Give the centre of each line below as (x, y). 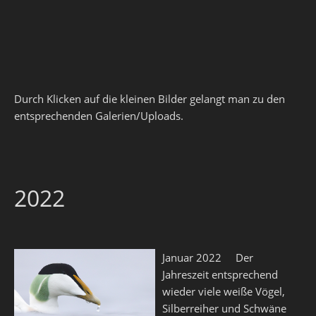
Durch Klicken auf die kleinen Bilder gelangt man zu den (150, 99)
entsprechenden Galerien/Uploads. (99, 116)
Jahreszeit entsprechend (220, 274)
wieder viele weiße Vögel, (224, 291)
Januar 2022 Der (208, 257)
